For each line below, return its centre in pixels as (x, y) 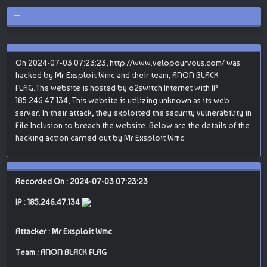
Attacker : (33, 231)
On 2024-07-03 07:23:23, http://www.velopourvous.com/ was (128, 63)
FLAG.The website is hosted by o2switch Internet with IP (117, 88)
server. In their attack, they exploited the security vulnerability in (133, 113)
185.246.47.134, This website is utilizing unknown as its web (122, 100)
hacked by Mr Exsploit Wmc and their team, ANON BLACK (117, 75)
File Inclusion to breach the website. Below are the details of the (132, 125)
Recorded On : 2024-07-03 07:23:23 (81, 181)
